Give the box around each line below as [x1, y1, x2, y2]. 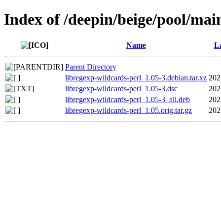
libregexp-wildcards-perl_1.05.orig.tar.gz [65, 106, 192, 114]
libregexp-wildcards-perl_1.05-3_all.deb [65, 95, 190, 104]
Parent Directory [65, 62, 116, 71]
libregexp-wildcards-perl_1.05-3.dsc [65, 84, 178, 93]
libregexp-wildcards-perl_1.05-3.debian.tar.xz [65, 73, 207, 82]
